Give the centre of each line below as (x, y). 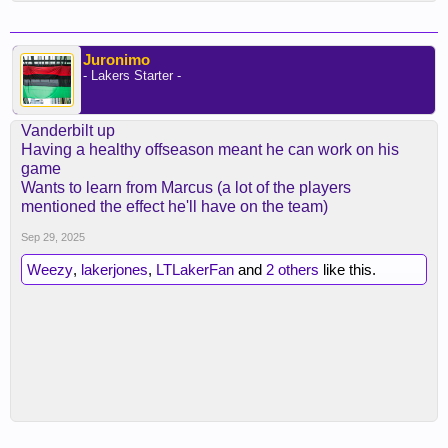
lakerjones (114, 269)
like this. (347, 269)
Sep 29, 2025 (53, 237)
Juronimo (116, 59)
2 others (292, 269)
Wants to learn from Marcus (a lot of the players (186, 187)
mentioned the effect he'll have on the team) (174, 206)
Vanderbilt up (68, 130)
